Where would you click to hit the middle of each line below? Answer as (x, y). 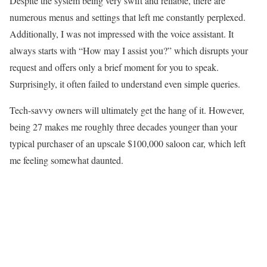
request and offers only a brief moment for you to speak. (114, 67)
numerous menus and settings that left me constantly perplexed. (128, 17)
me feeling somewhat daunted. (66, 160)
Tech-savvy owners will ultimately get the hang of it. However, (127, 110)
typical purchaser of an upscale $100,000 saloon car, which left (128, 144)
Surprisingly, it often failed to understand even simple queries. (125, 84)
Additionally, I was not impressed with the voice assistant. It (122, 34)
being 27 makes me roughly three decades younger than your (123, 127)
